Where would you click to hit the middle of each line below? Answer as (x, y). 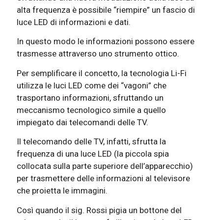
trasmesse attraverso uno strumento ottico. (98, 54)
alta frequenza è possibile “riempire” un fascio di (106, 10)
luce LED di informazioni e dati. (73, 22)
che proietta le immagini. (62, 191)
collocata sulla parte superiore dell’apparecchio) (105, 166)
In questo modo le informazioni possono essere (105, 41)
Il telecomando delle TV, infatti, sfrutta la (91, 142)
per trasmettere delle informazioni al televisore (103, 179)
